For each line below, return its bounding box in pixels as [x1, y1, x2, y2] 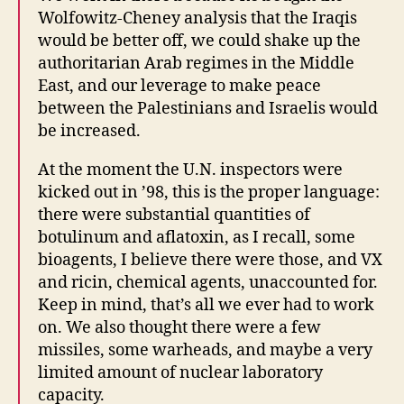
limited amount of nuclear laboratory [38, 362, 323, 383]
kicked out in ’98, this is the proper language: [38, 181, 380, 203]
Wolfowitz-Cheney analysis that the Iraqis [38, 7, 357, 29]
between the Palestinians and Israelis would [38, 97, 378, 119]
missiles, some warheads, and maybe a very [38, 339, 372, 361]
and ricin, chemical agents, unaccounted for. [38, 271, 378, 293]
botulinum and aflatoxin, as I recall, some [38, 226, 355, 248]
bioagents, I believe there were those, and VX [38, 249, 382, 271]
